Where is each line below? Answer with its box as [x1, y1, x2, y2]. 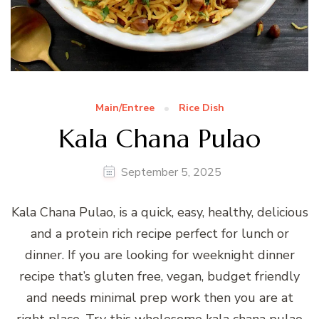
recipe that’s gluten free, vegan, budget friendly [19, 267, 300, 285]
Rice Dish [178, 100, 224, 115]
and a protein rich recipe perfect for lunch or [30, 224, 289, 242]
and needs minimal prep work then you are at [26, 288, 293, 306]
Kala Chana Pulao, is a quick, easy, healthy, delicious [11, 203, 308, 221]
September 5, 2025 [121, 164, 221, 180]
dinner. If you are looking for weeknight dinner [24, 246, 295, 263]
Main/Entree [95, 100, 155, 115]
